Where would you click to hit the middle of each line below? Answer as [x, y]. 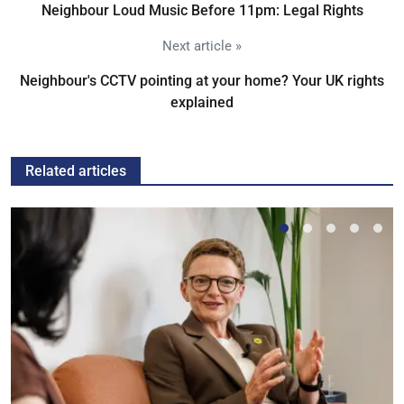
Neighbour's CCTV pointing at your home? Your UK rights [202, 80]
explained [202, 102]
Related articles [76, 170]
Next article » [202, 46]
